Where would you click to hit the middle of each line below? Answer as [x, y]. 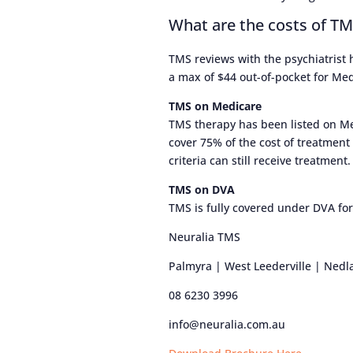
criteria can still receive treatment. [260, 161]
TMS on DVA [202, 190]
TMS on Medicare [216, 106]
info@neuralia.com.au [227, 325]
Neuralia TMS [205, 237]
